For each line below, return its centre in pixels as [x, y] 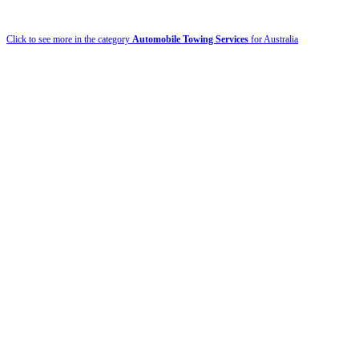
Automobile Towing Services [190, 39]
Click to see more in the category [69, 39]
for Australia [273, 39]
